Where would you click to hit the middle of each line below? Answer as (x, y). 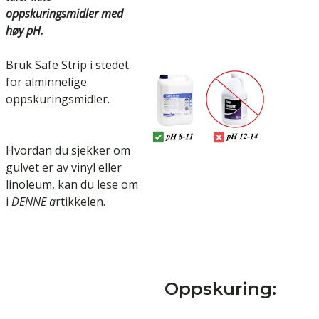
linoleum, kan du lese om (72, 185)
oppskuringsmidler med (64, 14)
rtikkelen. (80, 202)
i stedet (108, 65)
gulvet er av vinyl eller (64, 168)
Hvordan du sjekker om (68, 151)
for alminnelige (46, 82)
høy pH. (25, 31)
